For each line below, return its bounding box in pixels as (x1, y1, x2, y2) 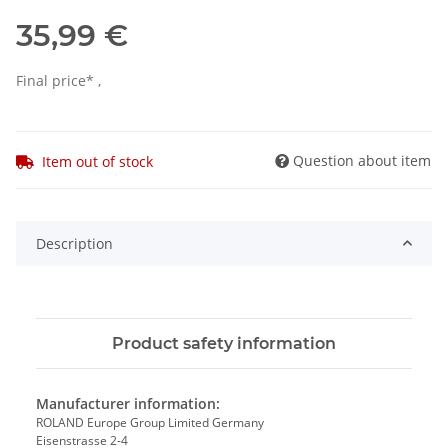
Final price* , (16, 70, 101, 90)
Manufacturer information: (36, 393, 220, 413)
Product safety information (112, 333, 336, 353)
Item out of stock (42, 151, 153, 171)
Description (36, 233, 113, 253)
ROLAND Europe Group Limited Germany (36, 413, 264, 431)
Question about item (293, 150, 431, 170)
